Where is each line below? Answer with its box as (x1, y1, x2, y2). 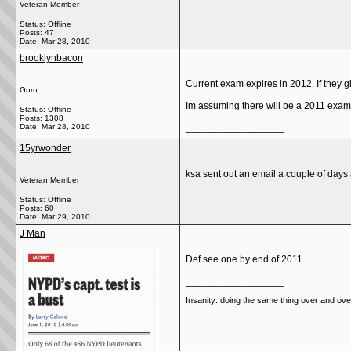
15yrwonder (20, 143, 71, 154)
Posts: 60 (20, 204, 54, 212)
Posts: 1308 (20, 114, 63, 122)
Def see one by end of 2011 (186, 254, 302, 265)
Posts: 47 (20, 28, 54, 37)
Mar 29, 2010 (42, 212, 90, 221)
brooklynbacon (20, 52, 83, 63)
